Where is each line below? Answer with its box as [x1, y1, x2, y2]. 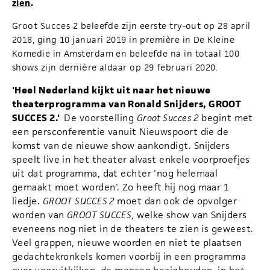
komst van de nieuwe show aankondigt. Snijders [12, 139, 230, 152]
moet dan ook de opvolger [114, 194, 237, 207]
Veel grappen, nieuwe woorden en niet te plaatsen [12, 236, 242, 249]
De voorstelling [64, 111, 137, 124]
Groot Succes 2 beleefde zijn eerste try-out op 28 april [12, 19, 251, 31]
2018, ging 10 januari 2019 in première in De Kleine [12, 33, 234, 45]
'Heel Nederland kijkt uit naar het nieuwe [12, 83, 211, 96]
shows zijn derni [12, 61, 83, 73]
